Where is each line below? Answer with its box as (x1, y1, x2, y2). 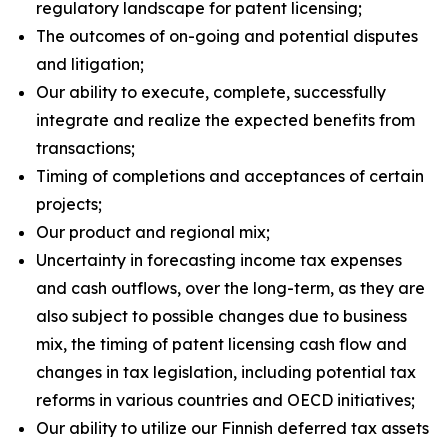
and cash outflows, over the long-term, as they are (36, 278, 425, 298)
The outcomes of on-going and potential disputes (36, 26, 418, 46)
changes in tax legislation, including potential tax (36, 362, 416, 382)
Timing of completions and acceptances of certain (36, 166, 424, 186)
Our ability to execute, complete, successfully (36, 82, 386, 102)
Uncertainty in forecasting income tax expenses (36, 250, 402, 270)
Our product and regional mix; (36, 222, 270, 242)
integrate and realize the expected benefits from (36, 110, 415, 130)
